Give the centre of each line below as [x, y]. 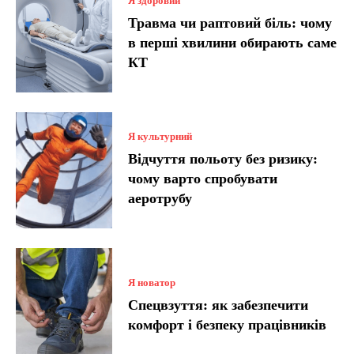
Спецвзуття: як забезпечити [218, 305]
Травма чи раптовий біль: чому [230, 23]
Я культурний [160, 137]
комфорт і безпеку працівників [228, 324]
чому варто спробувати [203, 179]
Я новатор [152, 282]
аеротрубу [160, 199]
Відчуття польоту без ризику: [223, 159]
